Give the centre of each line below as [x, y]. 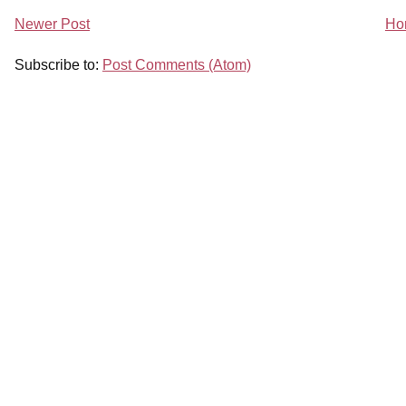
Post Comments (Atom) [177, 65]
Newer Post [52, 24]
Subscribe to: [58, 65]
